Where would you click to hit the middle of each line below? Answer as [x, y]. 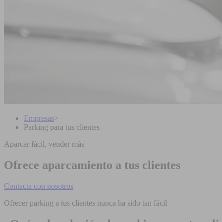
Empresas [39, 118]
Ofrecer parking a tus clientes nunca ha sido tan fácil [85, 203]
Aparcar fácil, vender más [44, 144]
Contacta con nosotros [39, 186]
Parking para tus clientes [62, 127]
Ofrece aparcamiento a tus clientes [92, 165]
